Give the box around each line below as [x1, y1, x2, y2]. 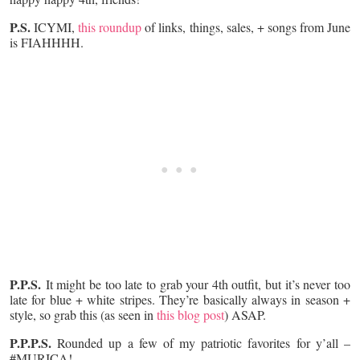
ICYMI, [31, 18, 79, 35]
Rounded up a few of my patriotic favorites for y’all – [51, 333, 350, 351]
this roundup [78, 18, 145, 35]
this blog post [157, 305, 224, 323]
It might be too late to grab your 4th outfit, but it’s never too [45, 275, 351, 292]
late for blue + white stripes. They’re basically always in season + [10, 290, 350, 308]
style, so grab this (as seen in [10, 305, 157, 323]
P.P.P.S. [10, 333, 51, 352]
